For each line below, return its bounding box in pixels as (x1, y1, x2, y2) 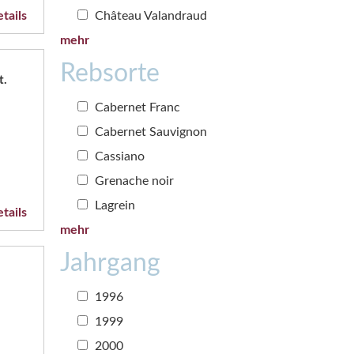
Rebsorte (60, 60, 160, 86)
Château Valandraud (92, 9, 207, 22)
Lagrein (92, 198, 135, 212)
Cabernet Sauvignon (92, 125, 207, 138)
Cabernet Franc (92, 100, 180, 114)
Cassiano (92, 149, 145, 163)
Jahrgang (60, 250, 160, 276)
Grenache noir (92, 174, 174, 187)
